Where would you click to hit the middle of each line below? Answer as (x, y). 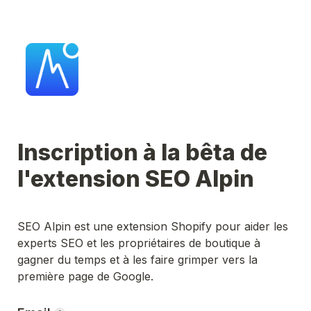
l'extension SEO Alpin (138, 179)
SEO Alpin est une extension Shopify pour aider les (153, 226)
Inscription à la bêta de (142, 152)
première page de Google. (85, 276)
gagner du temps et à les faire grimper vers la (137, 260)
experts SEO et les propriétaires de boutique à (139, 243)
